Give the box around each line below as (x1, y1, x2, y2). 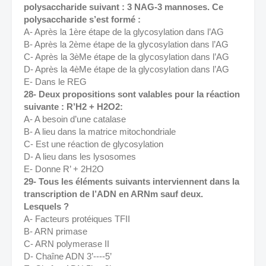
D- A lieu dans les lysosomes (24, 151, 138, 161)
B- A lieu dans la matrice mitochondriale (24, 126, 178, 137)
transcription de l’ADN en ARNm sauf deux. (24, 189, 203, 199)
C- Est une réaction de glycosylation (24, 139, 166, 149)
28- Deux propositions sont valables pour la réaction (24, 89, 240, 99)
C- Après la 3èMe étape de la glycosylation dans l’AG (24, 52, 232, 62)
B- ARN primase (24, 226, 90, 236)
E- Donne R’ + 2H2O (24, 164, 106, 174)
